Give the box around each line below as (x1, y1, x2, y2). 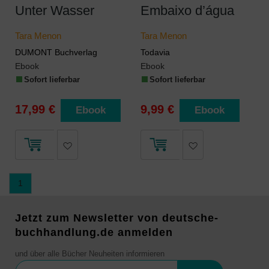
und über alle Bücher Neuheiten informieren (15, 250, 165, 258)
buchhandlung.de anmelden (15, 226, 173, 238)
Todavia (140, 47, 170, 57)
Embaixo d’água (140, 3, 234, 18)
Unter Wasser (15, 3, 94, 18)
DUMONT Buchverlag (15, 47, 97, 57)
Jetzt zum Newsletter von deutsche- (15, 212, 219, 224)
